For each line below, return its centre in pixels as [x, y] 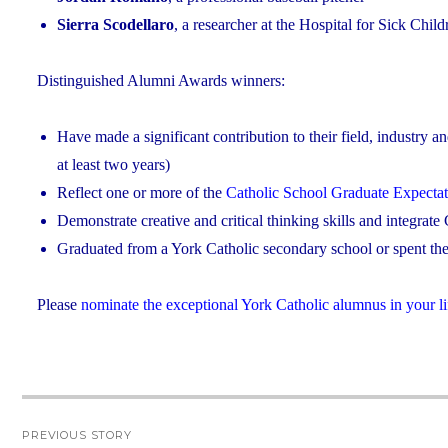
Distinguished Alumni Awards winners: [161, 80]
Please [59, 304]
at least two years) [113, 164]
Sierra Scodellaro [115, 24]
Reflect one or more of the [139, 192]
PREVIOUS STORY [77, 434]
